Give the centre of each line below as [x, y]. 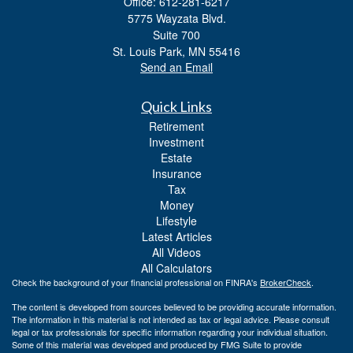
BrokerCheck [286, 282]
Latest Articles [176, 236]
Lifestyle [176, 220]
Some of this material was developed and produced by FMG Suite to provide [157, 344]
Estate [176, 157]
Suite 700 [176, 34]
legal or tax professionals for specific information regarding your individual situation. [170, 331]
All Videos [176, 252]
